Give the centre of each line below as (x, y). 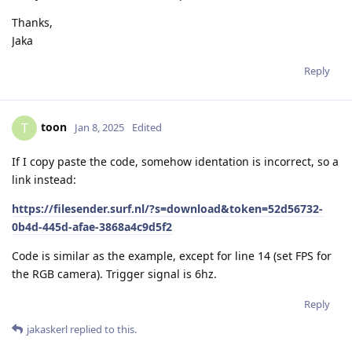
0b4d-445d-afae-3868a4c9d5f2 (92, 226)
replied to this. (102, 329)
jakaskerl (47, 329)
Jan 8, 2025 (99, 127)
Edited (147, 127)
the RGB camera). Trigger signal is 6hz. (114, 273)
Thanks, (32, 22)
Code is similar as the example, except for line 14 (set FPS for (172, 255)
